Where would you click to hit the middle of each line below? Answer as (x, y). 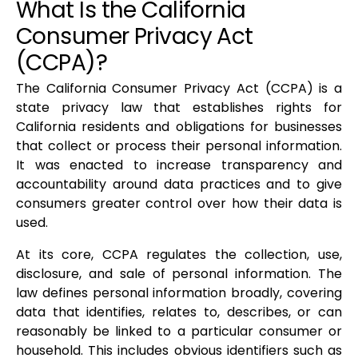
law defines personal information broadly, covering (179, 293)
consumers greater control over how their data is (179, 204)
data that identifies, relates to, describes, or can (179, 312)
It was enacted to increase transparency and (179, 165)
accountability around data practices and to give (179, 185)
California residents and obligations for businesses (179, 127)
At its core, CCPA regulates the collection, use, (179, 255)
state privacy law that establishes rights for (179, 108)
